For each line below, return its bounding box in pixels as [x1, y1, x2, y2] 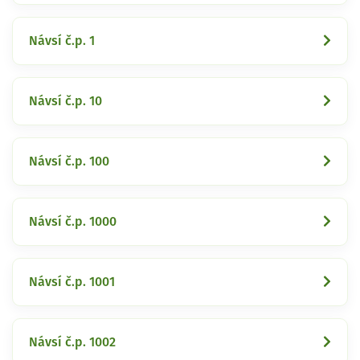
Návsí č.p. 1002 [29, 335, 116, 349]
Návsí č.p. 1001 [29, 275, 115, 288]
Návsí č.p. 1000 [29, 215, 117, 228]
